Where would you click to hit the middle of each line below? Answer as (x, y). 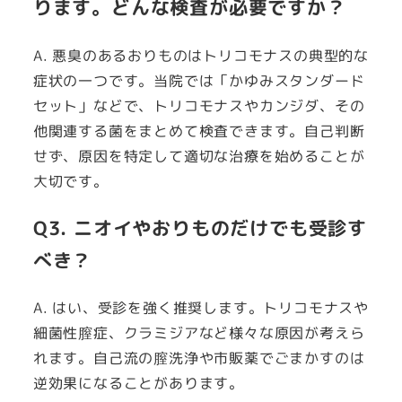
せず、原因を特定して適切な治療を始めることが (199, 157)
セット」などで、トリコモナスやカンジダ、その (199, 106)
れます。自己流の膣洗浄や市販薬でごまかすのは (199, 358)
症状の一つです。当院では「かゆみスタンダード (199, 81)
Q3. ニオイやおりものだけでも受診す (200, 228)
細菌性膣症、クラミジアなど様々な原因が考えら (199, 333)
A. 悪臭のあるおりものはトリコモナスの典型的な (201, 56)
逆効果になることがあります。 (138, 384)
